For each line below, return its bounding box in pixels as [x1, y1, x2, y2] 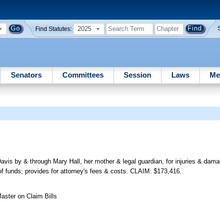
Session [123, 70, 151, 79]
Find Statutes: [35, 26, 72, 32]
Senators [11, 70, 42, 79]
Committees [62, 70, 104, 79]
